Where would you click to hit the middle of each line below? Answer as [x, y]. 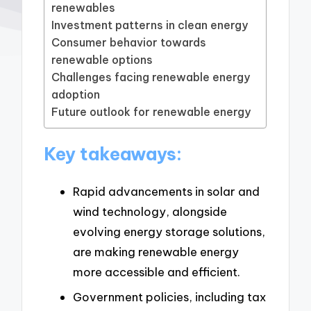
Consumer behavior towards [129, 42]
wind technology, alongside [150, 212]
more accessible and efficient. [157, 272]
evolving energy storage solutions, [169, 232]
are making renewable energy [156, 252]
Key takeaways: [113, 154]
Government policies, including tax [169, 296]
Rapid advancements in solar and [166, 192]
